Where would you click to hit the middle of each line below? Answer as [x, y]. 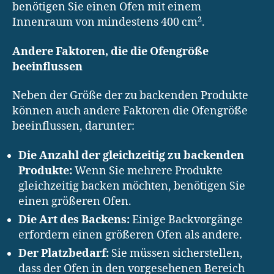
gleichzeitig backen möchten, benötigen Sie [132, 186]
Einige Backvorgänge [186, 220]
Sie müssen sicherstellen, [176, 253]
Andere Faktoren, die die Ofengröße [110, 51]
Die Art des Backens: [74, 220]
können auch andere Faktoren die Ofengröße [130, 111]
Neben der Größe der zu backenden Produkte [130, 96]
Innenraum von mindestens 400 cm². [109, 23]
